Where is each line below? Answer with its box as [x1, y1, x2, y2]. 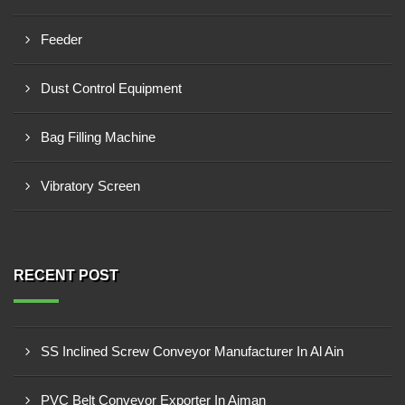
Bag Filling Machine [41, 129, 155, 145]
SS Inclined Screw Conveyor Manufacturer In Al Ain [41, 344, 344, 359]
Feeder [41, 32, 82, 47]
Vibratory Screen [41, 178, 140, 193]
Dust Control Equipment [41, 80, 182, 96]
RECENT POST [14, 268, 118, 283]
